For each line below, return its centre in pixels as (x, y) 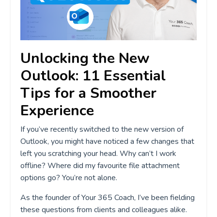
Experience (57, 110)
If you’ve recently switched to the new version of (102, 129)
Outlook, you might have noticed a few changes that (107, 141)
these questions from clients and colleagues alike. (104, 209)
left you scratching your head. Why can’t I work (98, 153)
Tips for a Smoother (88, 93)
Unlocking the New (85, 58)
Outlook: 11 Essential (93, 76)
